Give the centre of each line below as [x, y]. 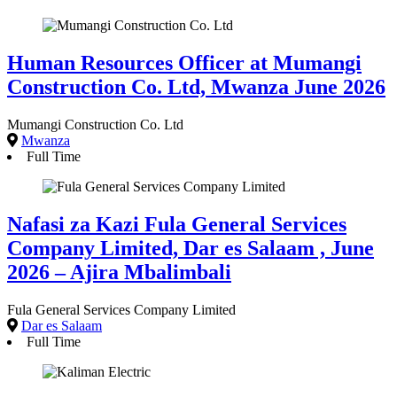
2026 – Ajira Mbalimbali [119, 272]
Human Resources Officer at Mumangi [184, 62]
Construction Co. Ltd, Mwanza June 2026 [196, 86]
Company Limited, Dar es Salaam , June [191, 248]
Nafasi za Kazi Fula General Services [177, 224]
